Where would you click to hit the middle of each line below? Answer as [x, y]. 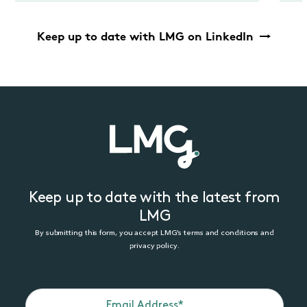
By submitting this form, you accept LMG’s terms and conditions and [155, 233]
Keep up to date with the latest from [155, 199]
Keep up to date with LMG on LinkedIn [147, 38]
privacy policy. [155, 246]
